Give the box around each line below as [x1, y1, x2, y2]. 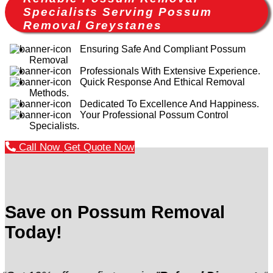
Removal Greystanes [23, 18, 162, 32]
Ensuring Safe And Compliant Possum [80, 43, 246, 54]
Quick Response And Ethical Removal [80, 76, 245, 87]
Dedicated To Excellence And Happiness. [80, 98, 259, 109]
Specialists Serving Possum [23, 5, 212, 18]
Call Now [16, 141, 63, 153]
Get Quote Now [64, 141, 134, 153]
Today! [5, 222, 62, 242]
